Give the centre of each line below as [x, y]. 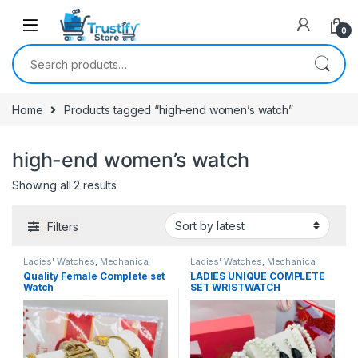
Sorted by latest [157, 185]
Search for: [44, 52]
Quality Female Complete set [94, 276]
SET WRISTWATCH [236, 287]
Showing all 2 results [65, 185]
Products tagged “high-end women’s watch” [179, 110]
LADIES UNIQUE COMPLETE [258, 276]
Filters [63, 226]
